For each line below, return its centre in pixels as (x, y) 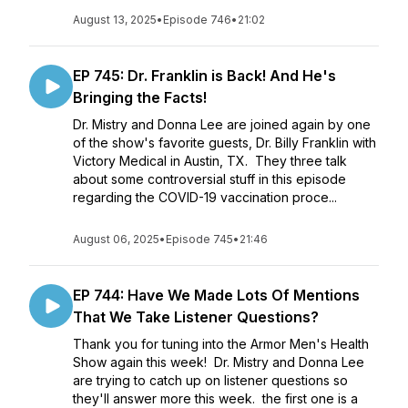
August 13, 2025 (115, 20)
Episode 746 (197, 20)
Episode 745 (199, 239)
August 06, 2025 (116, 239)
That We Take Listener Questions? (196, 317)
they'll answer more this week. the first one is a (215, 398)
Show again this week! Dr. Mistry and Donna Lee (219, 362)
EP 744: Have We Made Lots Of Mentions (216, 295)
